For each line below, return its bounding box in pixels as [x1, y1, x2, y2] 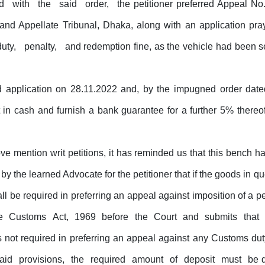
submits [205, 212, 240, 222]
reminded [134, 148, 174, 159]
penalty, [24, 41, 60, 52]
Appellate [18, 20, 59, 31]
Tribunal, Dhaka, [62, 20, 133, 31]
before [102, 212, 131, 222]
